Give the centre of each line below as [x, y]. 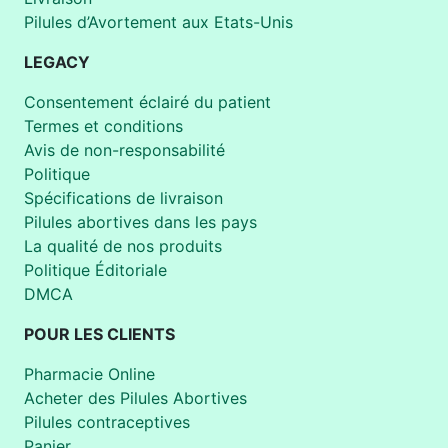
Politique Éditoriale [95, 270]
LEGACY [57, 62]
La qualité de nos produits [123, 246]
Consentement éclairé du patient [147, 102]
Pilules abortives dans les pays [140, 222]
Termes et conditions [103, 126]
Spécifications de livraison [123, 198]
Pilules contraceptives [107, 422]
